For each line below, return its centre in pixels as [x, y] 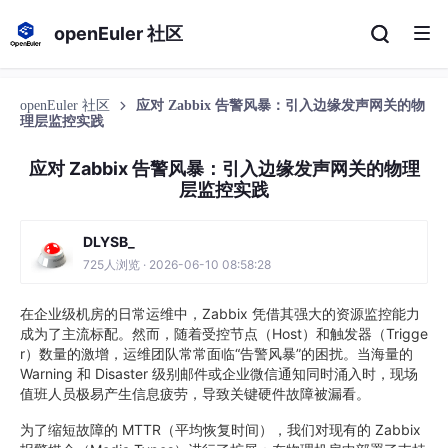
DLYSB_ [109, 241]
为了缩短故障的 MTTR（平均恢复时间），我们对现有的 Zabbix [220, 429]
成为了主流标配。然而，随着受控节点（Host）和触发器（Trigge [224, 333]
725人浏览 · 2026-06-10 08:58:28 [177, 264]
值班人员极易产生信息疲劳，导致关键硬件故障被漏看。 [195, 393]
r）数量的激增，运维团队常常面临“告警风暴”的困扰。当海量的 [216, 353]
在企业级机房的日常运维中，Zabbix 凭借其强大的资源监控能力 [220, 313]
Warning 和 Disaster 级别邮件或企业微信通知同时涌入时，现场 [219, 373]
